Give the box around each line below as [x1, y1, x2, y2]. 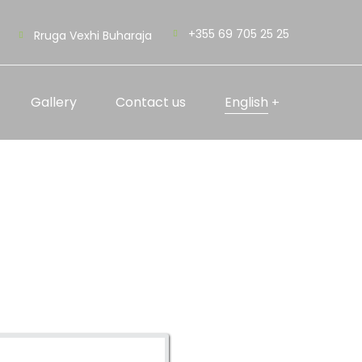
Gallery [31, 93, 77, 112]
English [225, 93, 268, 112]
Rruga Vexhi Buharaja [34, 27, 152, 44]
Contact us [116, 93, 186, 112]
